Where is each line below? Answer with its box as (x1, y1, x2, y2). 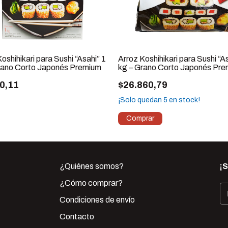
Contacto (60, 212, 95, 221)
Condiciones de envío (60, 195, 135, 205)
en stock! (167, 96, 200, 104)
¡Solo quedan (118, 96, 163, 104)
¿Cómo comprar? (60, 179, 123, 188)
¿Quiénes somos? (60, 162, 124, 171)
